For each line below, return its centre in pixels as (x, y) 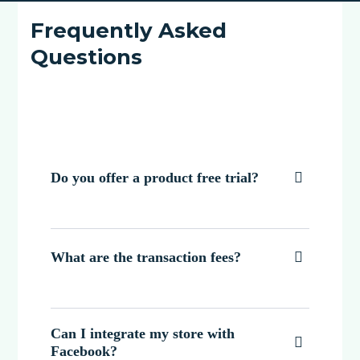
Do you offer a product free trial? (155, 177)
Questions (87, 57)
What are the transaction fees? (146, 257)
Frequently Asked (129, 30)
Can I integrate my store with (143, 333)
